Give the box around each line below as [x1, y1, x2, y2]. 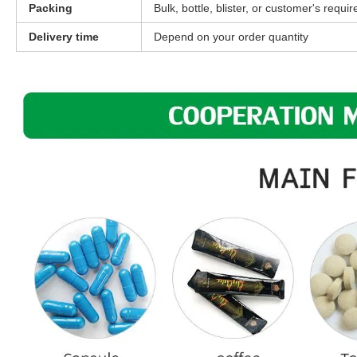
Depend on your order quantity [154, 30, 308, 44]
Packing [29, 2, 73, 15]
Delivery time [29, 30, 99, 44]
